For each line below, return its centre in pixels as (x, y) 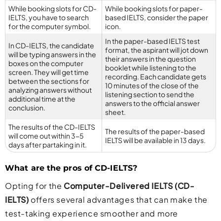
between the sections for (49, 81)
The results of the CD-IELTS (52, 127)
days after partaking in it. (48, 145)
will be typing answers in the (52, 55)
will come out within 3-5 (46, 136)
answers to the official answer (152, 103)
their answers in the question (150, 59)
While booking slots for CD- (53, 9)
